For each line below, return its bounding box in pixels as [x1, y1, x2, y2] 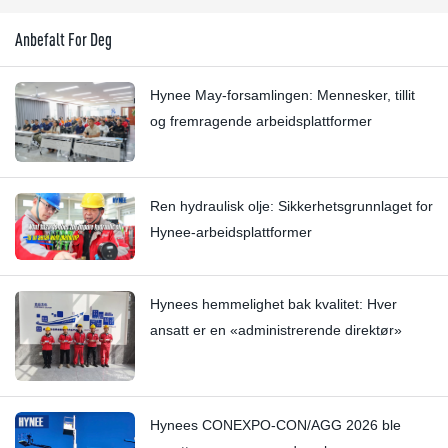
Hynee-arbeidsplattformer [150, 223, 312, 240]
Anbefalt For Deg [15, 28, 112, 50]
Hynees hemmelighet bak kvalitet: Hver [150, 296, 397, 313]
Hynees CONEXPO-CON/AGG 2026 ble [150, 417, 401, 434]
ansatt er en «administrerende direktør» [150, 322, 402, 339]
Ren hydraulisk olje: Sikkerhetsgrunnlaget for [150, 197, 433, 214]
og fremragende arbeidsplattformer [150, 112, 372, 129]
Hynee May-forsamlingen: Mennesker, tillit [150, 86, 415, 103]
